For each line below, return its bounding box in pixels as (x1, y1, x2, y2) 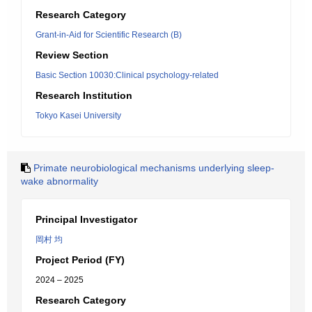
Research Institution (36, 90, 132, 101)
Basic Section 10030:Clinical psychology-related (36, 70, 219, 80)
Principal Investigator (36, 214, 137, 225)
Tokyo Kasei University (36, 111, 121, 120)
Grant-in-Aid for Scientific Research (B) (36, 30, 182, 40)
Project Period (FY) (36, 254, 125, 265)
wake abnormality (21, 175, 98, 187)
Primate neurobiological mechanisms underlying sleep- (33, 162, 274, 173)
